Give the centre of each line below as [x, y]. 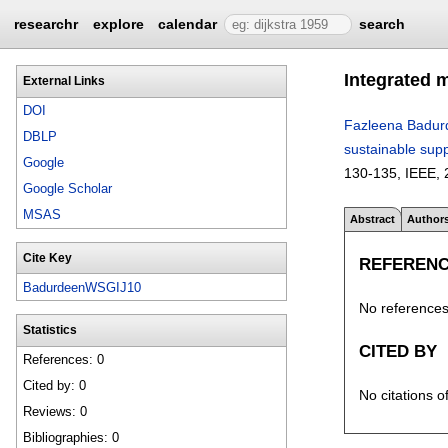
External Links [63, 80]
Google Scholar [68, 189]
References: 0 [64, 360]
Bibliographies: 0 [71, 438]
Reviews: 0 [55, 412]
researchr [46, 24]
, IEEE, [420, 173]
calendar [188, 24]
